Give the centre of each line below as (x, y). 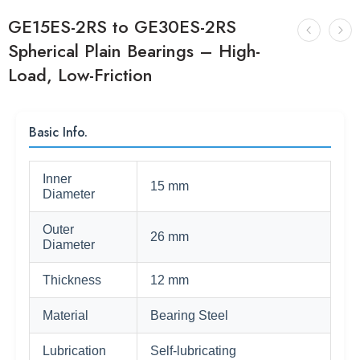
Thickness (72, 280)
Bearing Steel (189, 316)
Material (65, 316)
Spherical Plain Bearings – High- (134, 51)
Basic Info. (58, 133)
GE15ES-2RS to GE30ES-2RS (122, 27)
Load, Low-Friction (80, 76)
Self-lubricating (193, 351)
